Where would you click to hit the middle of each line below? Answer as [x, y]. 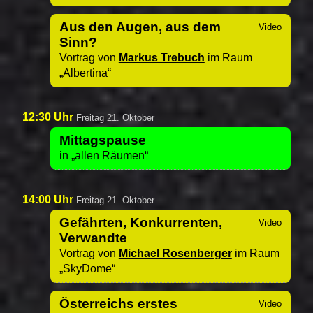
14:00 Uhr [49, 199]
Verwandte [93, 238]
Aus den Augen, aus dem [140, 27]
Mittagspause [102, 140]
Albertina [85, 73]
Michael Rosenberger [175, 254]
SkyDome [87, 269]
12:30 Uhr [49, 117]
